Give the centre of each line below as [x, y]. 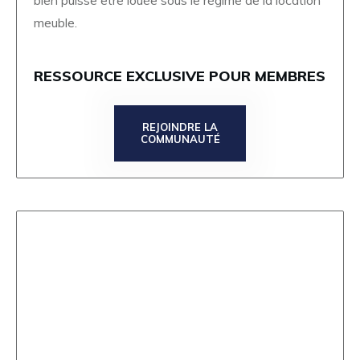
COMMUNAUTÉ [180, 139]
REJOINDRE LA [180, 127]
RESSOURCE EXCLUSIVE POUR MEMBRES [180, 76]
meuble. [57, 22]
